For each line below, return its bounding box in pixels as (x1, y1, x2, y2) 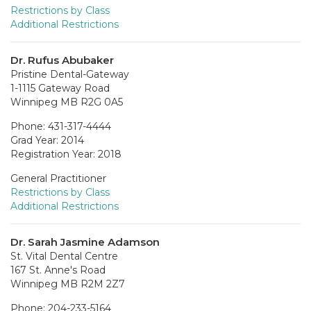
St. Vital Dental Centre (10, 249, 118, 262)
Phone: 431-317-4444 (10, 119, 111, 133)
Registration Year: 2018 (10, 147, 121, 160)
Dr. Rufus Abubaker (10, 53, 114, 67)
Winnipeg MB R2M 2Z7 (10, 277, 125, 290)
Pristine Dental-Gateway (10, 67, 129, 81)
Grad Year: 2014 (10, 133, 84, 146)
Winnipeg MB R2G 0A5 (10, 95, 123, 108)
